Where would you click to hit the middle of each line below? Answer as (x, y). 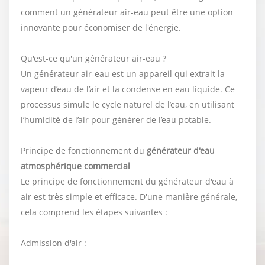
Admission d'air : (54, 243)
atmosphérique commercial (75, 166)
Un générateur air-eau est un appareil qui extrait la (123, 73)
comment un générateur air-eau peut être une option (127, 12)
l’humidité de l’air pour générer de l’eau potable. (116, 119)
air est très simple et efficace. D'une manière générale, (129, 196)
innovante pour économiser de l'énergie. (101, 27)
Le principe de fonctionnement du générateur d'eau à (127, 181)
